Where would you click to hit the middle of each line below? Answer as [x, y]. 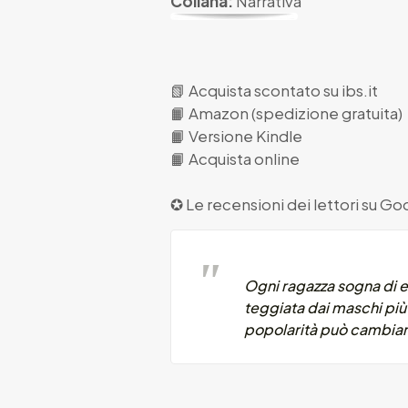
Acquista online [244, 158]
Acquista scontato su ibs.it [283, 90]
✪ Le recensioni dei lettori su [275, 204]
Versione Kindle [245, 135]
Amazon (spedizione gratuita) [296, 112]
